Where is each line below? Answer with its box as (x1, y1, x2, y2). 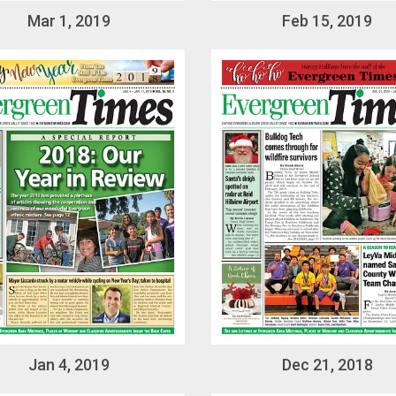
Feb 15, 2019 (282, 11, 373, 31)
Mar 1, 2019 (27, 11, 110, 31)
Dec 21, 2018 (281, 355, 373, 375)
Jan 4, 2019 (27, 355, 110, 375)
